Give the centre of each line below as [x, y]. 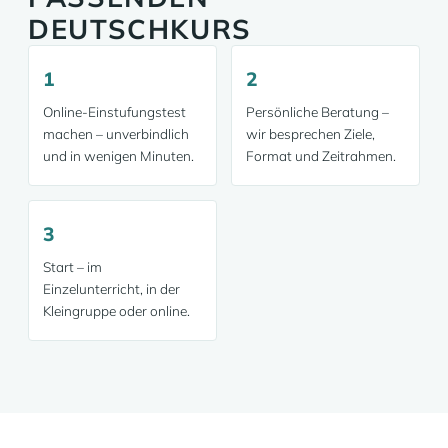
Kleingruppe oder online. [116, 310]
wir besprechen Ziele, [310, 133]
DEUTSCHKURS [140, 29]
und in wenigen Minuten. [118, 155]
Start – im [72, 266]
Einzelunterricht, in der [111, 288]
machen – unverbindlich [116, 133]
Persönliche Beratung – [317, 111]
